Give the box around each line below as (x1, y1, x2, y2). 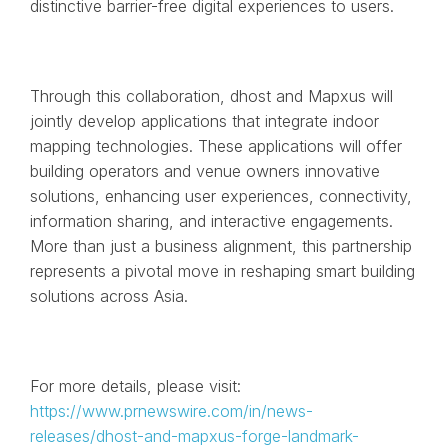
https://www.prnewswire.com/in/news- (29, 400, 313, 421)
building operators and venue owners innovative (29, 160, 380, 181)
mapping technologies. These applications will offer (29, 135, 402, 156)
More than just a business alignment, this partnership (29, 235, 412, 256)
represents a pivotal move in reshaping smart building (29, 260, 415, 281)
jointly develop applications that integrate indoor (29, 110, 379, 131)
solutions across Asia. (29, 285, 188, 306)
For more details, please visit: (29, 375, 241, 396)
